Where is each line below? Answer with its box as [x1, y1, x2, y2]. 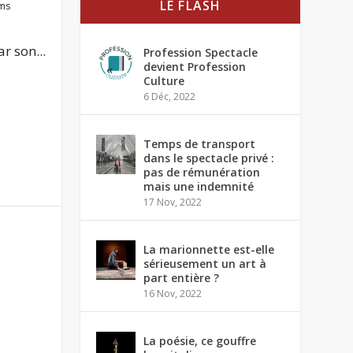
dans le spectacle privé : [143, 150, 275, 165]
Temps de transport [143, 136, 256, 151]
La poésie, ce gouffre [143, 333, 257, 348]
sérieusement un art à [143, 256, 267, 271]
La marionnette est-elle [143, 242, 275, 257]
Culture [143, 73, 185, 88]
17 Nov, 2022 [143, 195, 203, 209]
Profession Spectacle [143, 45, 258, 60]
